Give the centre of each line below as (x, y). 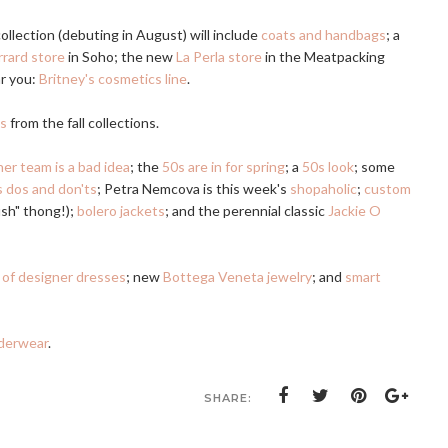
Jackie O (354, 210)
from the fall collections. (83, 122)
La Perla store (219, 56)
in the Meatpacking (323, 56)
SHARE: (228, 398)
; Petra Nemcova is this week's (193, 188)
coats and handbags (323, 34)
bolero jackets (121, 210)
